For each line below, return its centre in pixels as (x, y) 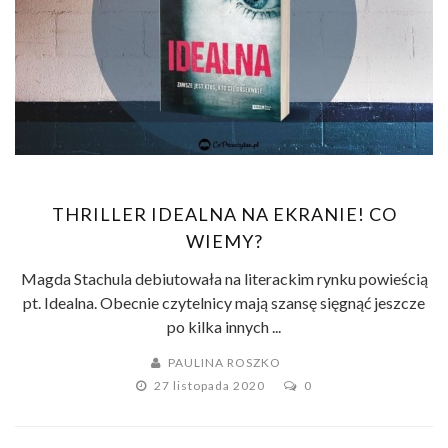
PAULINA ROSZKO (224, 363)
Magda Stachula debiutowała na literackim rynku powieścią (224, 279)
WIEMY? (224, 241)
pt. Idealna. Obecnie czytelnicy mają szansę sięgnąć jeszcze (224, 303)
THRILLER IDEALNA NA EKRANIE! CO (224, 214)
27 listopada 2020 (211, 386)
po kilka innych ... (224, 327)
